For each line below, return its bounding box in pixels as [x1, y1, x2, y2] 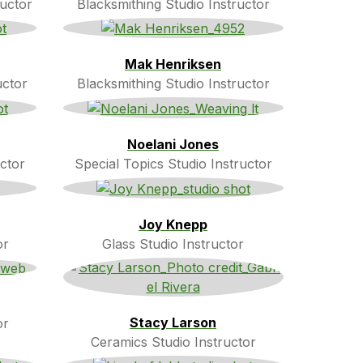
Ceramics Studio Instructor [90, 333, 256, 350]
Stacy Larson [130, 314, 216, 331]
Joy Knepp [139, 216, 207, 233]
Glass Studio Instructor [102, 235, 244, 252]
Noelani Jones [127, 135, 219, 152]
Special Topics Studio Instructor [74, 155, 272, 172]
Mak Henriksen [125, 56, 221, 73]
